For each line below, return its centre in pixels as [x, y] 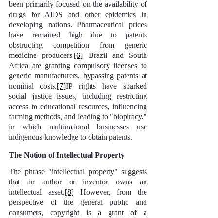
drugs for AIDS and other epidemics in [78, 14]
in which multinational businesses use [78, 127]
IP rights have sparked [106, 86]
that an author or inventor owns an [78, 182]
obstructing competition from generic [78, 45]
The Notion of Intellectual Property [67, 155]
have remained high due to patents [78, 35]
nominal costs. [33, 86]
